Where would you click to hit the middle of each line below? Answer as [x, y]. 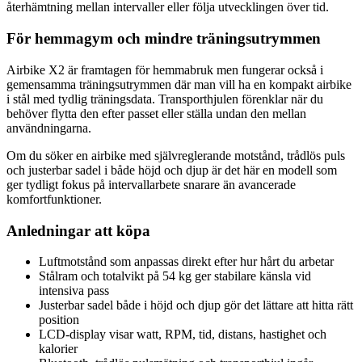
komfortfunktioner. [54, 199]
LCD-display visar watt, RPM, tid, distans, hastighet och [183, 335]
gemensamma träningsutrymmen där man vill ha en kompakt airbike [179, 84]
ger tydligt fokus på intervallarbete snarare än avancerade [151, 184]
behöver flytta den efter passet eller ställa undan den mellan [156, 113]
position [59, 320]
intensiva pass [74, 291]
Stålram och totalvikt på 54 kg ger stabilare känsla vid [175, 276]
